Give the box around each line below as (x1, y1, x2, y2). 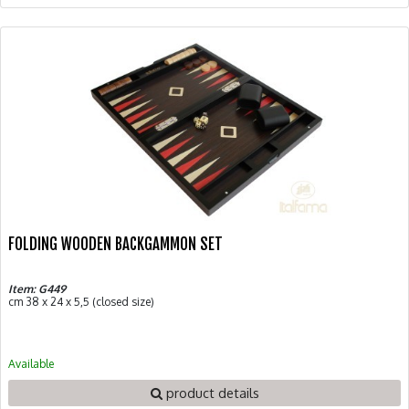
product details (162, 383, 259, 401)
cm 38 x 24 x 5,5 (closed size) (8, 294, 154, 309)
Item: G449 (8, 281, 66, 296)
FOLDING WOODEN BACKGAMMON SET (8, 234, 223, 254)
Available (8, 356, 54, 371)
